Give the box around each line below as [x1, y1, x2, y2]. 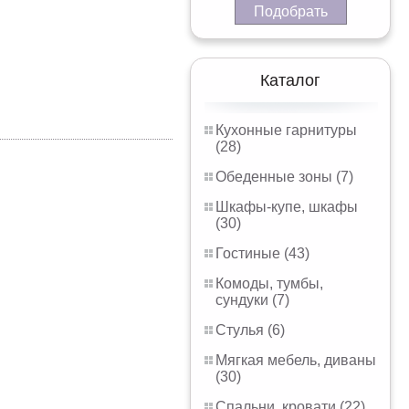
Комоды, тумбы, [215, 276, 323, 291]
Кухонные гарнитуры [215, 122, 357, 138]
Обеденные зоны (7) [215, 169, 353, 184]
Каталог [260, 71, 320, 89]
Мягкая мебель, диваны [215, 352, 376, 368]
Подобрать [253, 4, 328, 19]
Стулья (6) [215, 322, 285, 338]
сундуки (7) [215, 292, 289, 308]
